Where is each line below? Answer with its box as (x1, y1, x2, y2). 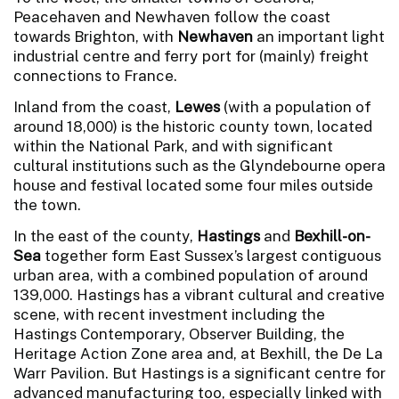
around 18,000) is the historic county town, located (13, 117, 372, 135)
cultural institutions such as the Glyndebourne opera (13, 156, 386, 175)
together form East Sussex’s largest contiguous (41, 246, 381, 265)
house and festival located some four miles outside (13, 175, 373, 194)
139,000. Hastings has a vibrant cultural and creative (13, 285, 385, 304)
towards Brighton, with (13, 27, 177, 45)
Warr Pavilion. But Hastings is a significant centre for (13, 363, 386, 382)
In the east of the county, (13, 226, 197, 245)
